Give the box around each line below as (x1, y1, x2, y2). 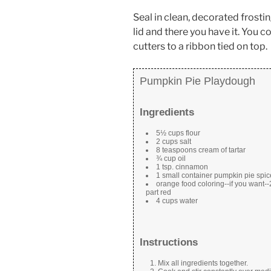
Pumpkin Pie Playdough (140, 74, 255, 87)
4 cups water (156, 197, 198, 206)
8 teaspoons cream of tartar (156, 146, 246, 155)
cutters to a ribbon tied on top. (133, 40, 267, 52)
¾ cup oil (156, 154, 186, 163)
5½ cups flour (156, 129, 200, 138)
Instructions (140, 236, 198, 248)
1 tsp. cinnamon (156, 163, 208, 172)
